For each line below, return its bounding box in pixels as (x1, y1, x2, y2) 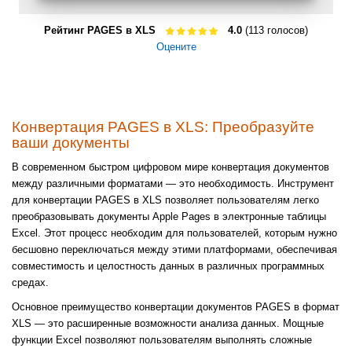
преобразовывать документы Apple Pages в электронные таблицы (12, 211, 326, 223)
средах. (12, 277, 49, 289)
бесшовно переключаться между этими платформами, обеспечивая (12, 244, 337, 256)
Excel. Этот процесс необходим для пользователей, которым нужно (12, 227, 337, 240)
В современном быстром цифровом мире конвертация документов (12, 161, 329, 174)
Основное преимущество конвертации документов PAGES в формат (12, 301, 339, 313)
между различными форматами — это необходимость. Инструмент (12, 178, 334, 190)
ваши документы (12, 134, 130, 152)
